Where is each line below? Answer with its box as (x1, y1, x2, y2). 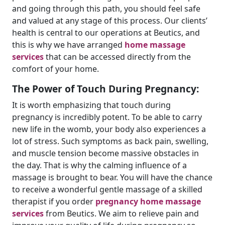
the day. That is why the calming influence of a (12, 160, 187, 171)
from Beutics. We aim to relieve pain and (44, 208, 199, 219)
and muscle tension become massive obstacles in (12, 148, 199, 159)
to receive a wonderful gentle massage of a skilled (12, 184, 202, 195)
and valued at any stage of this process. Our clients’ (12, 15, 207, 26)
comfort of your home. (12, 63, 101, 74)
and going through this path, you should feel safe (12, 3, 200, 14)
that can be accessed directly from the (44, 51, 191, 62)
